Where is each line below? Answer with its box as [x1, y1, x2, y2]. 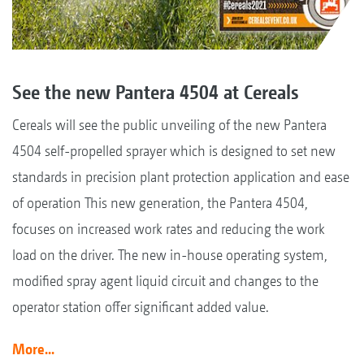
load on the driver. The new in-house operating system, [12, 245, 327, 263]
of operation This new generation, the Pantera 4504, [12, 193, 308, 211]
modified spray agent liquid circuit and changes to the [12, 271, 318, 289]
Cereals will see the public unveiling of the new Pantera [12, 115, 327, 133]
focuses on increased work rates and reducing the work [12, 219, 325, 237]
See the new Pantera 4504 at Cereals [12, 80, 298, 103]
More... [12, 340, 54, 357]
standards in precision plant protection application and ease [12, 167, 349, 185]
